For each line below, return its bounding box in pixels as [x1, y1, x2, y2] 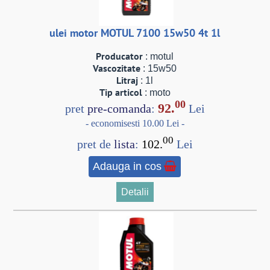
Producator [96, 49, 143, 62]
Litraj [116, 74, 139, 86]
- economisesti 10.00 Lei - [85, 118, 184, 128]
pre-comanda [87, 102, 151, 115]
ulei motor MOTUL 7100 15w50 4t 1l [49, 26, 221, 40]
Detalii [121, 186, 149, 197]
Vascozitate [93, 61, 141, 74]
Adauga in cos [93, 160, 162, 172]
